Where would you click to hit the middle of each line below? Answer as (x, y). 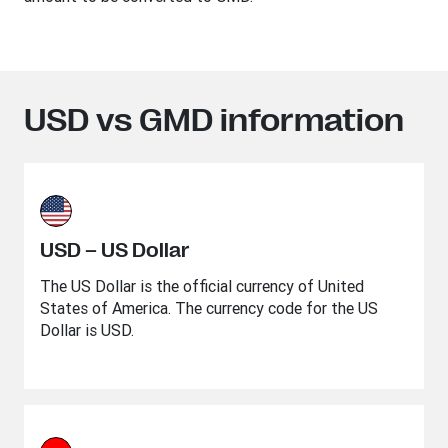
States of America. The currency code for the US (209, 308)
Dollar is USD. (87, 330)
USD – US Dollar (115, 250)
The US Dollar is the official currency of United (202, 286)
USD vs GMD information (214, 120)
